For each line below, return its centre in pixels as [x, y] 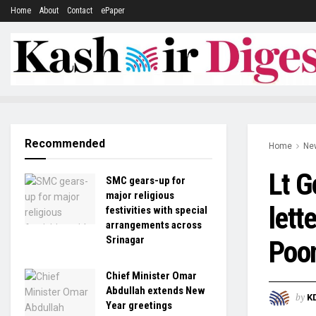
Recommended [65, 144]
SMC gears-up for [146, 181]
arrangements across [154, 225]
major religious [140, 195]
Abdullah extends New [156, 291]
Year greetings [139, 305]
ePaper [113, 11]
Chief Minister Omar [151, 276]
